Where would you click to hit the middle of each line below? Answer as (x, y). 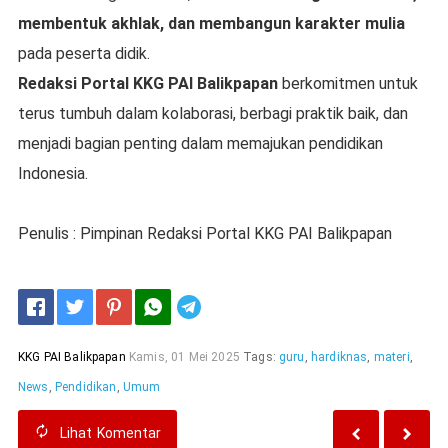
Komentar (128, 433)
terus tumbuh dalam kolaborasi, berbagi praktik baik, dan (212, 113)
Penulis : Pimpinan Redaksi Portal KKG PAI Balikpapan (206, 233)
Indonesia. (52, 173)
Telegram (236, 306)
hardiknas (339, 357)
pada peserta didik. (83, 53)
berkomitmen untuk (347, 83)
